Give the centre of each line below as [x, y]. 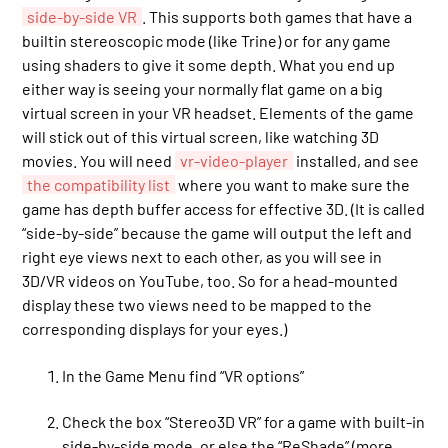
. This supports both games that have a [277, 17]
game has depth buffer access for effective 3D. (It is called [224, 209]
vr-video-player [234, 161]
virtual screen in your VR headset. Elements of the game [218, 113]
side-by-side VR [82, 17]
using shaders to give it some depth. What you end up [209, 65]
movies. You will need [99, 161]
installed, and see [356, 161]
